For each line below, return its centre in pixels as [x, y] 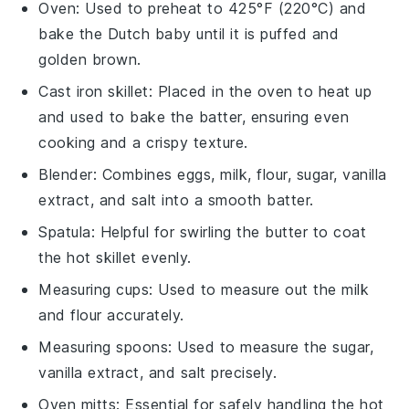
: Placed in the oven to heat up [260, 91]
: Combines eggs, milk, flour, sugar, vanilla [240, 174]
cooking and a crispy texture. [143, 142]
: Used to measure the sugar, [271, 346]
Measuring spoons [104, 346]
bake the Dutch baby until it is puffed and [189, 33]
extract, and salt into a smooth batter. [176, 199]
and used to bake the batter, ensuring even [194, 116]
